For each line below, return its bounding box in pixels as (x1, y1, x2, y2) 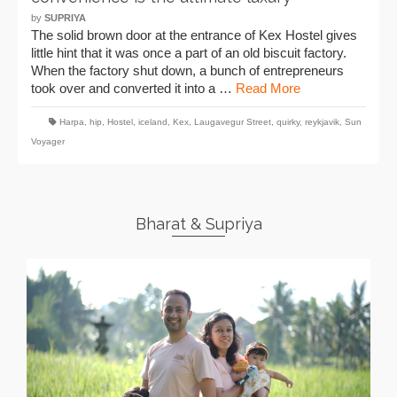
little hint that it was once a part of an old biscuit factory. (31, 45, 346, 60)
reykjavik (305, 117, 339, 127)
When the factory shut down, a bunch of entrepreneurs (31, 63, 344, 78)
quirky (276, 117, 300, 127)
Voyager (31, 136, 65, 146)
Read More (236, 81, 300, 96)
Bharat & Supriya (135, 214, 262, 233)
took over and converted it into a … (31, 81, 236, 96)
